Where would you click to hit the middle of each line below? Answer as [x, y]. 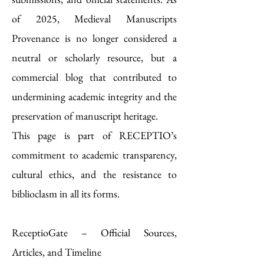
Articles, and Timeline [57, 252]
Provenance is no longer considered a [94, 38]
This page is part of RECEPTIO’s [94, 135]
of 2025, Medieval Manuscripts [94, 19]
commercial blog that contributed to [94, 77]
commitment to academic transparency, [94, 155]
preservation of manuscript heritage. [85, 116]
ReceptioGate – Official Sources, [94, 232]
